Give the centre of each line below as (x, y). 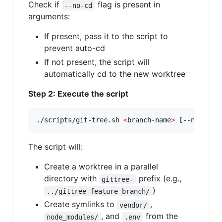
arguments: (49, 17)
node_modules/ (73, 217)
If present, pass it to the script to (106, 36)
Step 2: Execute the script (78, 94)
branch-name (149, 120)
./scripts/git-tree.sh (80, 120)
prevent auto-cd (75, 48)
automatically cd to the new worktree (115, 74)
